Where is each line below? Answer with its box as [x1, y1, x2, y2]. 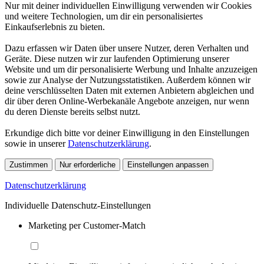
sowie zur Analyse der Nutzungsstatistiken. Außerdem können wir [5, 74, 250, 85]
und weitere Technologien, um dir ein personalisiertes [5, 11, 203, 21]
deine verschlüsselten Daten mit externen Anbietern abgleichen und [5, 85, 254, 95]
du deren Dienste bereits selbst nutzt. [5, 106, 140, 117]
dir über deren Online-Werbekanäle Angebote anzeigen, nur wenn [5, 95, 249, 106]
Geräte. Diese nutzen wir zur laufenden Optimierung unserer [5, 53, 229, 64]
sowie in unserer [5, 138, 68, 148]
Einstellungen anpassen [127, 160, 209, 169]
